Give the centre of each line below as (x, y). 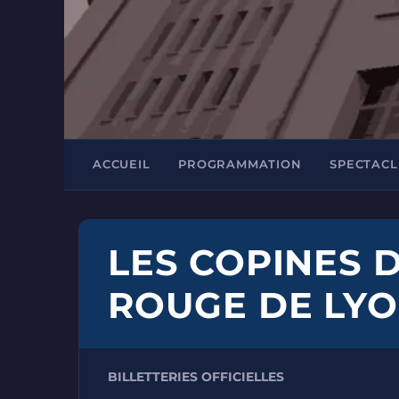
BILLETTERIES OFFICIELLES (196, 377)
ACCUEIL (122, 164)
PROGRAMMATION (240, 164)
